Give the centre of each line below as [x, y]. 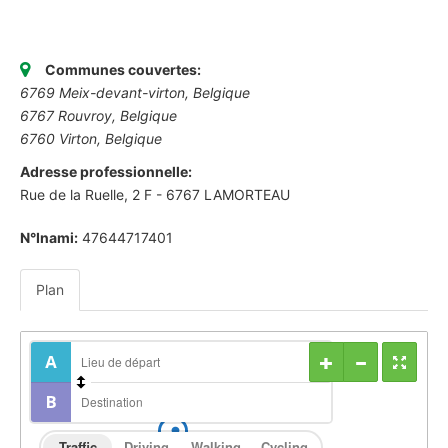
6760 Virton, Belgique [91, 138]
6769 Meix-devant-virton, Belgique [135, 92]
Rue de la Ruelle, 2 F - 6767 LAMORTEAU [155, 194]
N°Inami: [49, 237]
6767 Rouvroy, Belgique [98, 115]
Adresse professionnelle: [106, 171]
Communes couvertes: [123, 69]
